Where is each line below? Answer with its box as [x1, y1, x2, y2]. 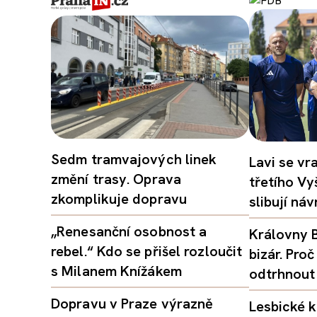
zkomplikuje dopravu [51, 190, 187, 209]
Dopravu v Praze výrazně [51, 294, 214, 313]
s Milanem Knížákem [51, 262, 182, 281]
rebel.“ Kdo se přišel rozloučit [51, 242, 243, 261]
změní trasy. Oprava [51, 170, 181, 189]
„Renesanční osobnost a [51, 222, 207, 241]
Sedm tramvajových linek [51, 150, 217, 169]
